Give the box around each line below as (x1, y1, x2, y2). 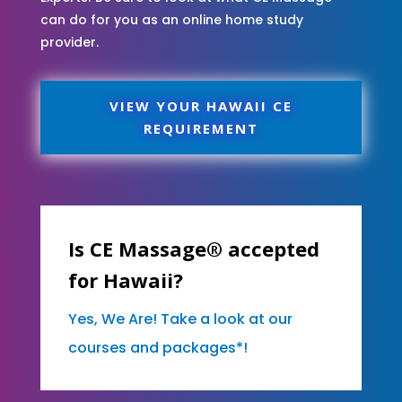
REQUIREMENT (143, 118, 258, 137)
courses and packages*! (67, 336, 248, 358)
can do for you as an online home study (39, 10, 303, 29)
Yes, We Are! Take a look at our (67, 308, 293, 329)
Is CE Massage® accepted (67, 234, 319, 262)
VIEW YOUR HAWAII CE (109, 96, 293, 115)
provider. (39, 32, 99, 51)
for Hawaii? (67, 266, 183, 293)
